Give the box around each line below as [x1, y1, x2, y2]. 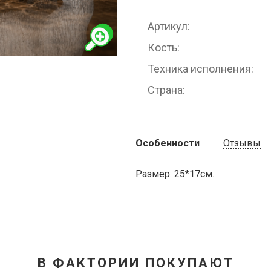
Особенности [135, 137, 200, 149]
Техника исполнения [148, 62, 251, 75]
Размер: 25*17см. [135, 168, 214, 180]
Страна [148, 83, 183, 96]
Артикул [148, 20, 188, 33]
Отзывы [223, 137, 261, 149]
